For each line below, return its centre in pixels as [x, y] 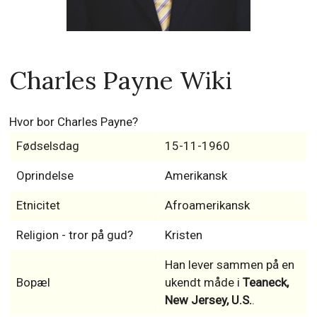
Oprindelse [45, 175]
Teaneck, [265, 282]
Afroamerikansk [207, 205]
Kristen [183, 235]
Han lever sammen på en [229, 265]
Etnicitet [38, 205]
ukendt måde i [203, 282]
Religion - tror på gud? [74, 235]
